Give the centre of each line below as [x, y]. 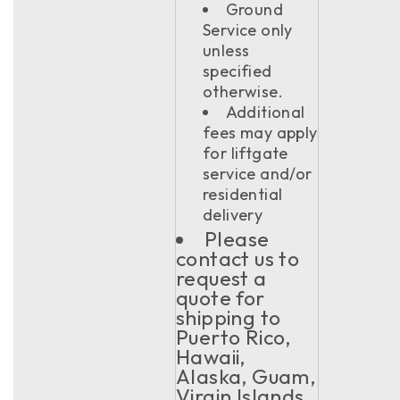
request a [221, 278]
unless [226, 50]
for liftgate [246, 153]
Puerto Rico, [233, 337]
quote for [221, 298]
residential [243, 194]
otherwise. [243, 92]
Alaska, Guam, [246, 376]
